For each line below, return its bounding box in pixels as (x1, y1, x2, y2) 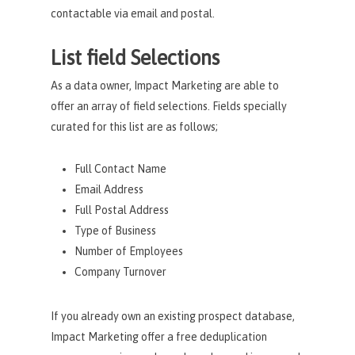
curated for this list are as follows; (51, 120, 219, 133)
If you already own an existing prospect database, (51, 309, 296, 323)
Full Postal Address (74, 203, 170, 216)
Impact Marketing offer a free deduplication (51, 330, 268, 343)
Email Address (74, 182, 144, 196)
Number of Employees (74, 244, 184, 258)
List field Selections (51, 45, 220, 69)
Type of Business (74, 223, 157, 237)
